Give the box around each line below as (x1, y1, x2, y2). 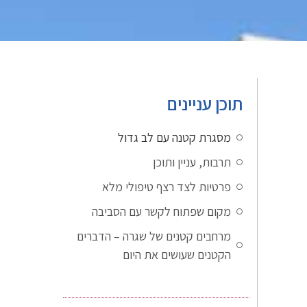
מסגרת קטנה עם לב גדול (117, 129, 231, 145)
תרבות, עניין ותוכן (152, 153, 231, 170)
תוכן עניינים (167, 91, 243, 115)
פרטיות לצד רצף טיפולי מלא (101, 178, 231, 195)
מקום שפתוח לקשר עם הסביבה (91, 203, 231, 219)
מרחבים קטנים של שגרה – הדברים (76, 228, 231, 244)
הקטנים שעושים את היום (122, 246, 231, 262)
